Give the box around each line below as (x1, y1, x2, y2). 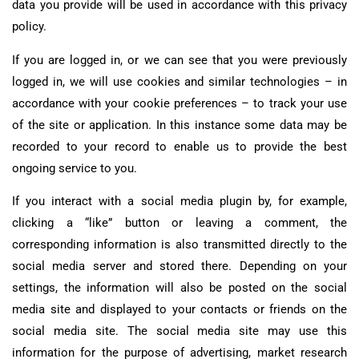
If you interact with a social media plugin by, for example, (12, 194, 347, 209)
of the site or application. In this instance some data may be (12, 117, 347, 132)
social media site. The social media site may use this (12, 324, 347, 339)
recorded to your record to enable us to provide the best (12, 139, 347, 154)
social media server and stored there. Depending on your (12, 259, 347, 274)
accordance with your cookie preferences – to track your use (12, 95, 347, 111)
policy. (12, 19, 46, 34)
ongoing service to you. (12, 160, 137, 175)
